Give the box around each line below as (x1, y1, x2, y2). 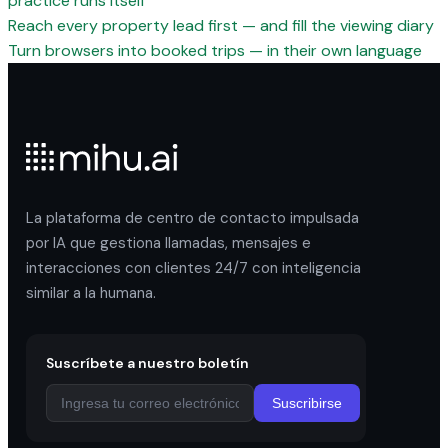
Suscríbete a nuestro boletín (46, 354, 249, 372)
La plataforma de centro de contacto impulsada (26, 208, 359, 228)
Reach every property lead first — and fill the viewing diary (8, 15, 434, 36)
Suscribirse (272, 395, 342, 411)
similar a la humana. (26, 283, 156, 303)
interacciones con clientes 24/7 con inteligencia (26, 258, 361, 278)
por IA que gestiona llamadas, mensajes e (26, 233, 311, 253)
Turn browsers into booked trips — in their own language (8, 40, 422, 61)
